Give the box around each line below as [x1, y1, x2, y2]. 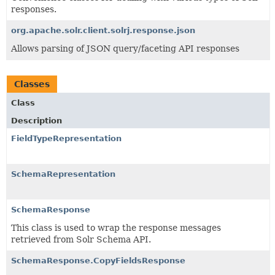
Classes [14, 79, 50, 89]
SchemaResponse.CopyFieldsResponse [11, 255, 185, 265]
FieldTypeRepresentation [11, 133, 122, 143]
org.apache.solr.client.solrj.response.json [11, 25, 195, 35]
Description [11, 115, 62, 125]
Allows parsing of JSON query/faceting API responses [11, 43, 239, 53]
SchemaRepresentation [11, 169, 115, 179]
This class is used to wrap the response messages [11, 222, 221, 233]
